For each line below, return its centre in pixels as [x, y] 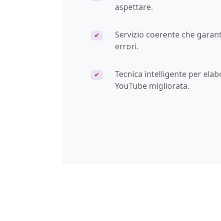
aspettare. [134, 7]
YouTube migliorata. [152, 86]
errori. [127, 46]
